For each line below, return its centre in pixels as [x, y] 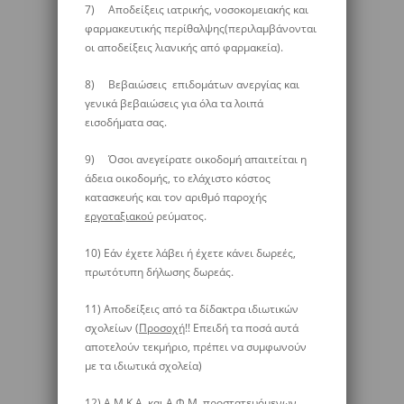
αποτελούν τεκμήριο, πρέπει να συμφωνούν [196, 347]
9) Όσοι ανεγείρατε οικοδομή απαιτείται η [196, 159]
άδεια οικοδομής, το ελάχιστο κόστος [178, 178]
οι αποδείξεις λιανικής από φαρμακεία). [184, 47]
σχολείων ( [112, 328]
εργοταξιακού [119, 216]
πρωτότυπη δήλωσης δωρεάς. [159, 272]
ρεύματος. [180, 216]
